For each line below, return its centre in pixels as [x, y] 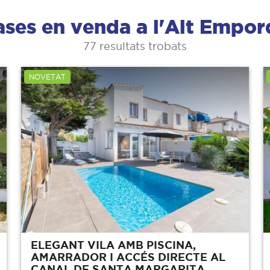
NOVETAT [47, 77]
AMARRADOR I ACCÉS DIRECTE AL [128, 257]
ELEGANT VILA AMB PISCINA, [113, 245]
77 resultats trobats [135, 46]
